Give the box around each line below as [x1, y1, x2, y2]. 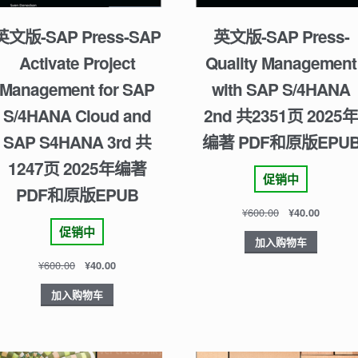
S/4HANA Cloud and [2, 104, 151, 128]
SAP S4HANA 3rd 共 [2, 130, 151, 154]
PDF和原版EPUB [15, 183, 138, 207]
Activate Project [18, 51, 135, 75]
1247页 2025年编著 [7, 157, 146, 181]
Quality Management [205, 51, 356, 75]
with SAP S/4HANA [212, 78, 350, 101]
